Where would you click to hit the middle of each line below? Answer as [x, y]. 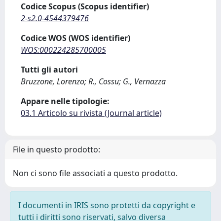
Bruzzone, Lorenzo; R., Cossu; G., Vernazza [93, 81]
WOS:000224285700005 [63, 50]
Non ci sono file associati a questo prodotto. [95, 173]
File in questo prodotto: [56, 149]
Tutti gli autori [49, 70]
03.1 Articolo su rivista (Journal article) [91, 113]
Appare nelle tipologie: [65, 101]
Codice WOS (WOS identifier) [75, 38]
